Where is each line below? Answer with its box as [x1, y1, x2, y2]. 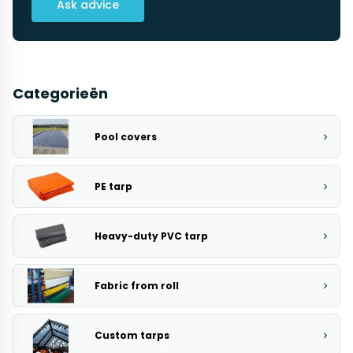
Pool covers [95, 129, 157, 143]
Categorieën [13, 84, 108, 103]
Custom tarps [95, 328, 169, 342]
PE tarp [95, 179, 132, 193]
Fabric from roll [95, 278, 179, 292]
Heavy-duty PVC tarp [95, 229, 208, 243]
